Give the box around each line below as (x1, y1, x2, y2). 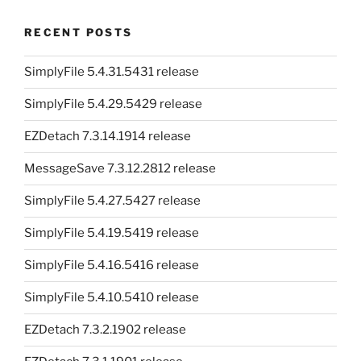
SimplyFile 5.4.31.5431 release (24, 64, 199, 80)
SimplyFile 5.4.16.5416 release (24, 258, 199, 273)
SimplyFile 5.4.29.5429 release (24, 97, 202, 112)
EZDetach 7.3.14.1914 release (24, 129, 191, 144)
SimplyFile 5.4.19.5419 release (24, 226, 199, 241)
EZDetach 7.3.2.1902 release (24, 322, 186, 338)
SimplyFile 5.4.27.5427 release (24, 193, 201, 209)
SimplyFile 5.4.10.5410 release (24, 290, 199, 305)
